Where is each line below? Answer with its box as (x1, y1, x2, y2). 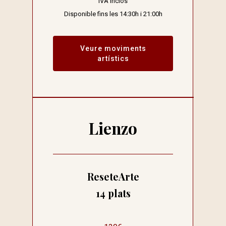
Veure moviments (80, 44, 146, 53)
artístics (97, 54, 129, 63)
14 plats (95, 187, 131, 200)
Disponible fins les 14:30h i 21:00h (64, 10, 162, 18)
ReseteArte (87, 170, 139, 184)
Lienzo (89, 117, 137, 139)
